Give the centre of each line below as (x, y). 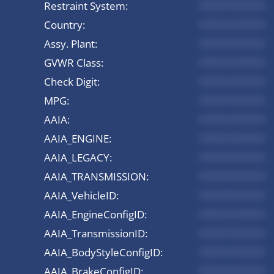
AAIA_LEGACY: (78, 157)
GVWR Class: (74, 62)
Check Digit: (72, 81)
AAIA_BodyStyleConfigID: (103, 252)
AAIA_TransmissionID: (96, 233)
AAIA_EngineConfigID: (95, 214)
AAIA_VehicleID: (81, 195)
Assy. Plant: (71, 43)
